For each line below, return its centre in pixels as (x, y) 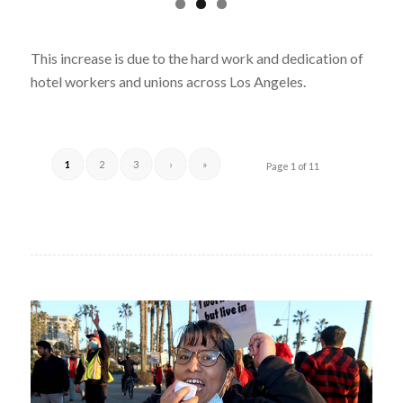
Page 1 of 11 (293, 166)
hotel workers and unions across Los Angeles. (168, 82)
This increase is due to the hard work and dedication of (197, 58)
